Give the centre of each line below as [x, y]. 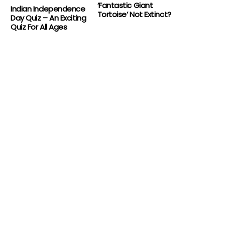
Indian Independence [48, 9]
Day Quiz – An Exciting [48, 18]
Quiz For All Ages [39, 27]
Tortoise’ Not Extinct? [134, 14]
